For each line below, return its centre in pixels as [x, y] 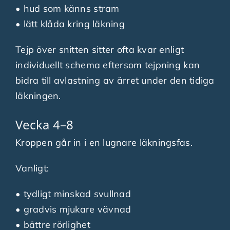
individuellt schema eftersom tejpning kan [108, 65]
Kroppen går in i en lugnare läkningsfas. [104, 142]
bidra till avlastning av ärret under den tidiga [115, 80]
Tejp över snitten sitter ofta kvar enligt [100, 49]
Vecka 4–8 [44, 124]
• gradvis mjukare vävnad [73, 209]
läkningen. [38, 95]
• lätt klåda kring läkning [70, 24]
